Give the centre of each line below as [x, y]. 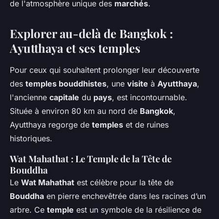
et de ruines [146, 125]
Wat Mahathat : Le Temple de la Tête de [91, 159]
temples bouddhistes [66, 84]
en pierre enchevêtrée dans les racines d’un [125, 196]
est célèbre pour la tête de [124, 183]
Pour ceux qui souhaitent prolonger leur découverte [105, 70]
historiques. [31, 139]
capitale [64, 98]
